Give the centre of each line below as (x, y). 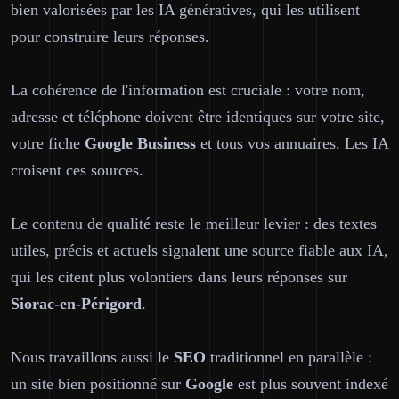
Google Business (140, 143)
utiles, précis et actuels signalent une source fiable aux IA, (199, 250)
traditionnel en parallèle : (289, 357)
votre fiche (48, 143)
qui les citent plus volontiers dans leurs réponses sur (179, 277)
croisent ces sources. (77, 170)
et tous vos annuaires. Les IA (292, 143)
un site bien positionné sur (98, 384)
